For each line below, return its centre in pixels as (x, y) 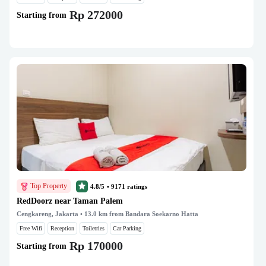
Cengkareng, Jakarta (47, 214)
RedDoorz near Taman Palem (70, 201)
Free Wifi (31, 228)
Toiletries (94, 228)
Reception (62, 228)
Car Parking (127, 228)
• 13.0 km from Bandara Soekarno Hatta (138, 214)
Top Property (49, 186)
